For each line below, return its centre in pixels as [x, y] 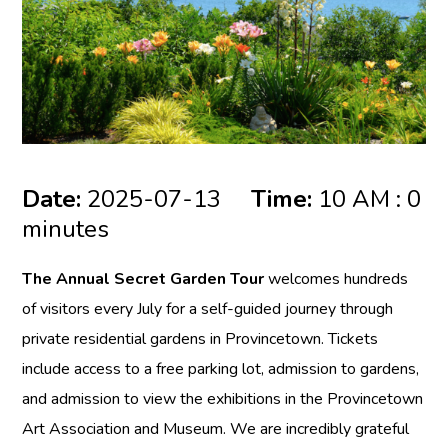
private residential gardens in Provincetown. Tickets [200, 339]
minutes [66, 229]
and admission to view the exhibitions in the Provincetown [223, 399]
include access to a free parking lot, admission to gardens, [221, 369]
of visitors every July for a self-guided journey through [208, 309]
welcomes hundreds [338, 279]
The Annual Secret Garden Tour [143, 279]
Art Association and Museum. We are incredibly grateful [216, 429]
